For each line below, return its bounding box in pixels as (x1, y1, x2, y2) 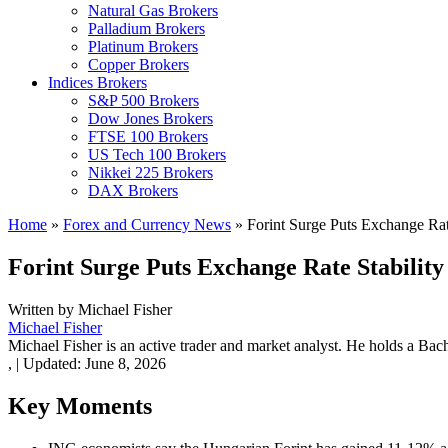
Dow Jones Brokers (88, 110, 213, 127)
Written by (8, 300, 78, 318)
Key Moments (8, 392, 152, 419)
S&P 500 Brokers (88, 92, 199, 109)
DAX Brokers (88, 182, 178, 199)
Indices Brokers (48, 74, 147, 91)
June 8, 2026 (85, 354, 166, 372)
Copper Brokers (88, 56, 189, 73)
